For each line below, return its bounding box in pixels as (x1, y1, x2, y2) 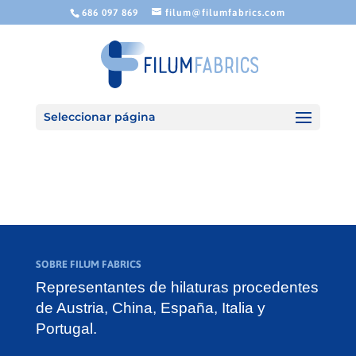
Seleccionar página (43, 110, 156, 124)
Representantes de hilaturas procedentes (35, 279, 319, 296)
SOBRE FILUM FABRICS (35, 258, 141, 270)
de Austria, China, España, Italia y (35, 300, 265, 316)
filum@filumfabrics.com (165, 7, 286, 18)
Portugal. (35, 320, 97, 337)
